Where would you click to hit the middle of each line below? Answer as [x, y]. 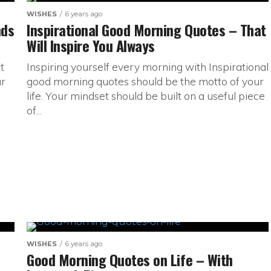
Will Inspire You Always [91, 45]
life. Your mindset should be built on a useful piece [146, 96]
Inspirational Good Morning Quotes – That [146, 30]
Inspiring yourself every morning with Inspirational [148, 67]
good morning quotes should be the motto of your [145, 81]
